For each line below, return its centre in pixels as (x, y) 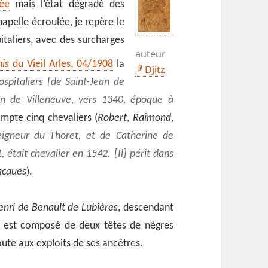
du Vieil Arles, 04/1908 (61, 65)
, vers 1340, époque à (122, 100)
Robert (112, 118)
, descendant (146, 208)
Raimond (152, 118)
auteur (150, 54)
